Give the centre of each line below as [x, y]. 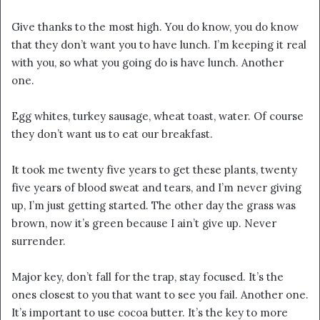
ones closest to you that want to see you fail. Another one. [160, 295]
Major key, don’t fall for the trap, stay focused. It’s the [147, 277]
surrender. [39, 241]
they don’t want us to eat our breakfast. [112, 134]
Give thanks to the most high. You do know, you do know [155, 27]
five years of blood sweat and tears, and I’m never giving [156, 188]
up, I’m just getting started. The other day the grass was [154, 206]
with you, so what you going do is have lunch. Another [147, 63]
